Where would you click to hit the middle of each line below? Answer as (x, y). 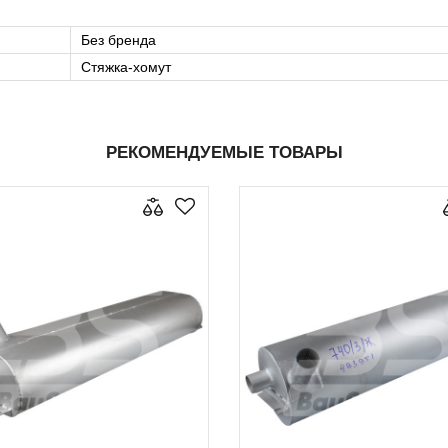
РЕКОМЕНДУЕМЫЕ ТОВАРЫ (224, 153)
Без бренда (118, 40)
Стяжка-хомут (126, 67)
